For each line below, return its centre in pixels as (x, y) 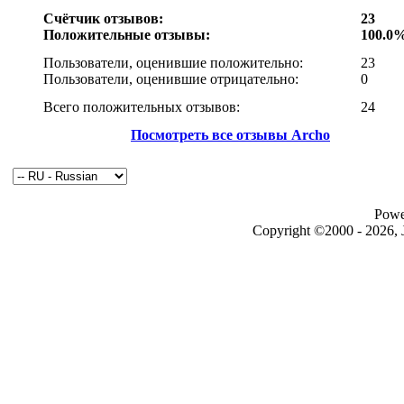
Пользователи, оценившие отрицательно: (171, 79)
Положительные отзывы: (127, 35)
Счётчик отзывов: (103, 19)
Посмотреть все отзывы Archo (230, 135)
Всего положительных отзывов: (142, 107)
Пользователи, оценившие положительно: (173, 63)
